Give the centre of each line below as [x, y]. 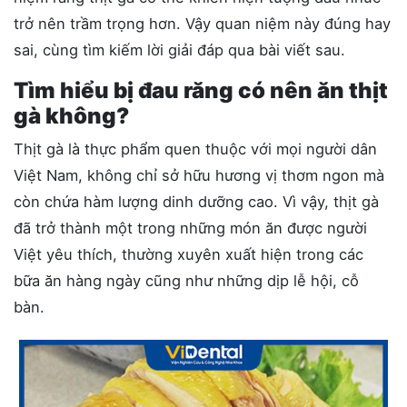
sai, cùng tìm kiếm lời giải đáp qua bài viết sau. [179, 50]
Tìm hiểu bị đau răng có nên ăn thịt [201, 90]
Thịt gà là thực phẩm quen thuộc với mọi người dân [195, 149]
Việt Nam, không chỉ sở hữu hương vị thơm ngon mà [199, 175]
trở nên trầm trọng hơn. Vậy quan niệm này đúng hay [202, 24]
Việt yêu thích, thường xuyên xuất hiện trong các [189, 254]
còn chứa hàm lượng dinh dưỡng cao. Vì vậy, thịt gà [196, 202]
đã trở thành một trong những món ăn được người [190, 228]
